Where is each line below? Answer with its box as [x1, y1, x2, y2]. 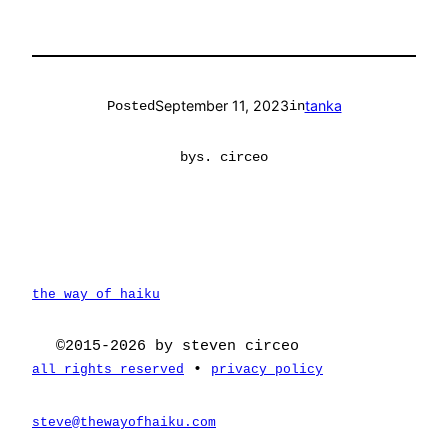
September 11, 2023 [154, 97, 289, 115]
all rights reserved [32, 362, 184, 378]
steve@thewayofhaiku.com [32, 414, 216, 430]
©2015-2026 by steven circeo [56, 338, 299, 355]
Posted [106, 98, 155, 115]
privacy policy [211, 362, 323, 378]
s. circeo [196, 148, 268, 165]
